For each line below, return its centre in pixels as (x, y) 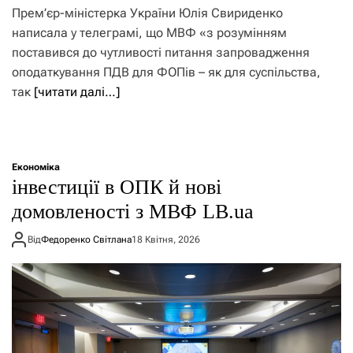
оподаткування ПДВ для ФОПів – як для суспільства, (166, 72)
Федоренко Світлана (86, 239)
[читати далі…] (77, 92)
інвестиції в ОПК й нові (117, 188)
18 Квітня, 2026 (166, 239)
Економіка (36, 167)
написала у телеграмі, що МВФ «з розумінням (149, 33)
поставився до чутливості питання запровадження (161, 53)
